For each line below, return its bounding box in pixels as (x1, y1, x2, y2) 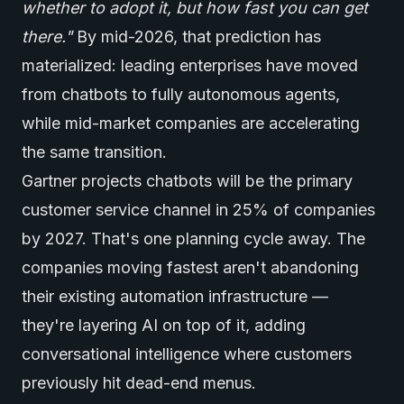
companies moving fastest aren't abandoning (22, 258, 359, 277)
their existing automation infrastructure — (22, 287, 328, 306)
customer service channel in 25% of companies (22, 200, 375, 219)
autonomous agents (188, 85, 335, 104)
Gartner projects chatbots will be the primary (22, 171, 353, 190)
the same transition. (22, 142, 167, 161)
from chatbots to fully (22, 85, 188, 104)
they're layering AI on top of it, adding (22, 316, 306, 335)
